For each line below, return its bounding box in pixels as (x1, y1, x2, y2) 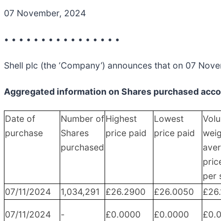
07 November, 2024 (4, 7, 86, 18)
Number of (61, 113, 104, 124)
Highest (106, 113, 137, 124)
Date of (5, 113, 35, 124)
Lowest (154, 113, 184, 124)
